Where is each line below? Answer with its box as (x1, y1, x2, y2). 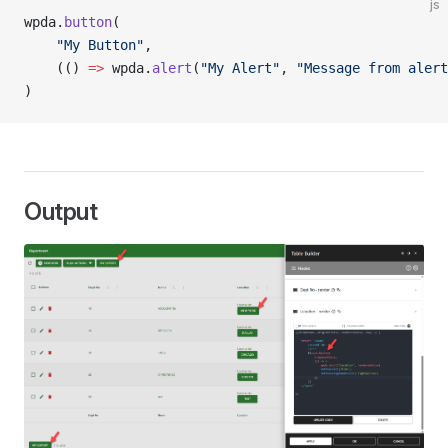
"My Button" (56, 37, 144, 53)
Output (24, 197, 98, 226)
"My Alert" (200, 60, 280, 76)
